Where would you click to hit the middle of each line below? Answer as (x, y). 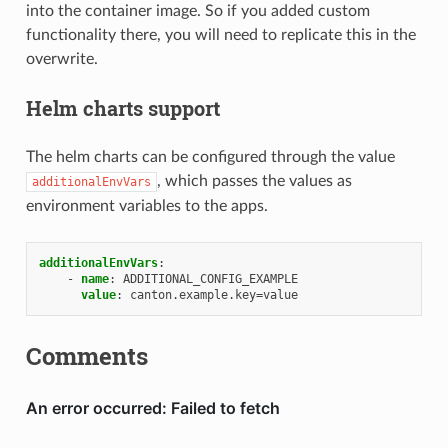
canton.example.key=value (213, 294)
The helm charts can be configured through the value (210, 156)
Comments (86, 355)
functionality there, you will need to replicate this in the (220, 34)
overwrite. (61, 58)
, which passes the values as (254, 180)
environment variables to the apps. (146, 205)
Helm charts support (122, 107)
